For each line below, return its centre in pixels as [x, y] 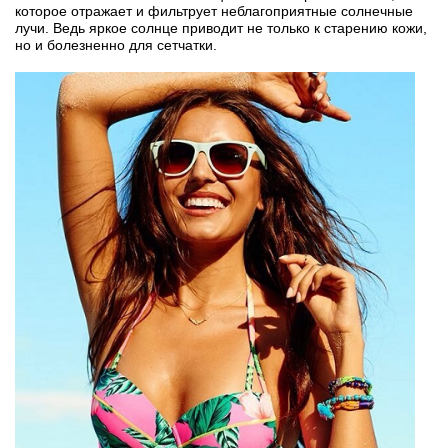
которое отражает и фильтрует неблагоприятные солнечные [214, 10]
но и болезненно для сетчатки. [116, 44]
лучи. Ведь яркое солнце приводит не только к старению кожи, [221, 27]
